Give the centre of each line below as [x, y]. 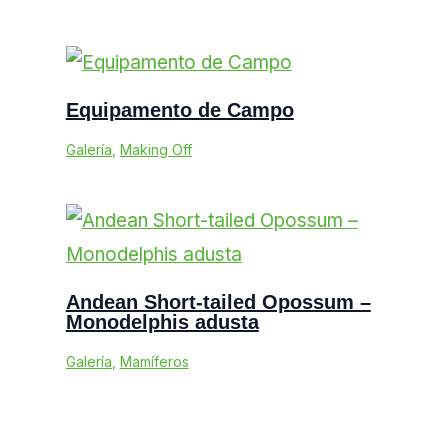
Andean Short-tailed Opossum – [218, 302]
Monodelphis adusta [162, 322]
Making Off [155, 150]
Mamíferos [154, 362]
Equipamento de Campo [179, 110]
